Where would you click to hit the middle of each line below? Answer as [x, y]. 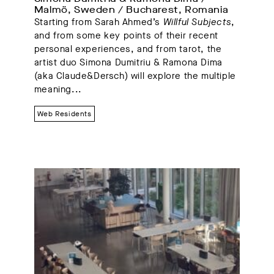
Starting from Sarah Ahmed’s [98, 22]
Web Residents [64, 113]
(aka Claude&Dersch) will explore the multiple [135, 76]
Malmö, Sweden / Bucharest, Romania [131, 9]
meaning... [58, 89]
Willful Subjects [197, 22]
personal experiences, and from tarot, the [128, 49]
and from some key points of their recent [126, 35]
